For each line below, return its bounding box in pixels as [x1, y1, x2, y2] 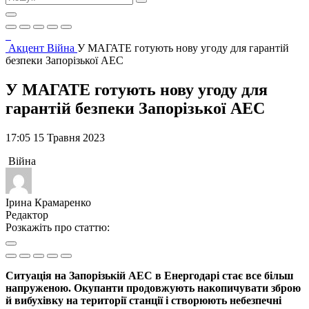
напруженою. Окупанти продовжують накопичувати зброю [6, 281, 301, 294]
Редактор [6, 208, 48, 221]
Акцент [8, 42, 47, 54]
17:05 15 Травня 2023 [6, 131, 105, 143]
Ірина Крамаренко [6, 196, 91, 208]
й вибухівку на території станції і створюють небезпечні [6, 294, 281, 306]
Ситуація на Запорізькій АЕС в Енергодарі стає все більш [6, 269, 294, 281]
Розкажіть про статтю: [6, 221, 110, 233]
